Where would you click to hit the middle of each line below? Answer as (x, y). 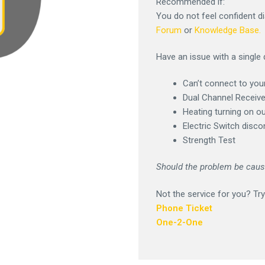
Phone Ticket (184, 208)
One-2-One (180, 222)
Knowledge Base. (228, 30)
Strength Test (209, 140)
